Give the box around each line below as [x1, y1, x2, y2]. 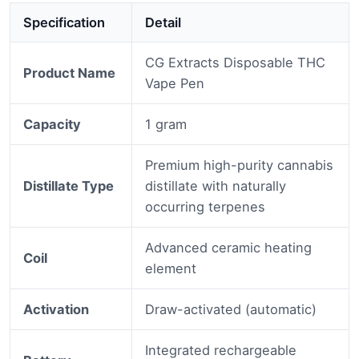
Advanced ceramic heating [145, 239, 313, 256]
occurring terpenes [145, 198, 266, 215]
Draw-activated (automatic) [145, 301, 317, 317]
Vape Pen [145, 75, 205, 91]
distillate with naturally [145, 177, 287, 194]
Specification [23, 14, 106, 30]
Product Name [23, 64, 116, 81]
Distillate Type [23, 177, 115, 194]
